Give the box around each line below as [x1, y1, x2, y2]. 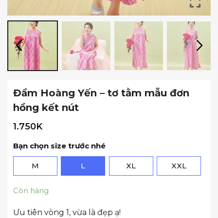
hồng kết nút [13, 101, 79, 113]
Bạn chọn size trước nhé [13, 141, 106, 150]
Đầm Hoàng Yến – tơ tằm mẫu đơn [13, 87, 189, 99]
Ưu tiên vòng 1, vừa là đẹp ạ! [13, 207, 121, 217]
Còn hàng [13, 186, 49, 195]
